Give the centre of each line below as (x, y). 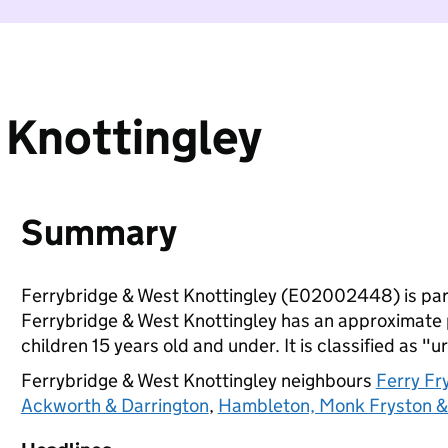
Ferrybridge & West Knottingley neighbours (198, 380)
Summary (98, 232)
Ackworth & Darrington (114, 405)
